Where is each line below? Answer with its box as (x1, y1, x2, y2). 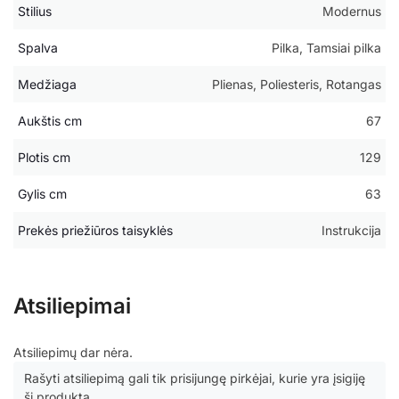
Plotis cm (18, 150, 70, 166)
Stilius (18, 4, 52, 20)
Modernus (322, 4, 381, 20)
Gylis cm (18, 186, 67, 202)
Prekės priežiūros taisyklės (18, 223, 173, 239)
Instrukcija (322, 223, 381, 239)
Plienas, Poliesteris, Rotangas (212, 77, 381, 93)
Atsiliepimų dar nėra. (13, 345, 133, 361)
